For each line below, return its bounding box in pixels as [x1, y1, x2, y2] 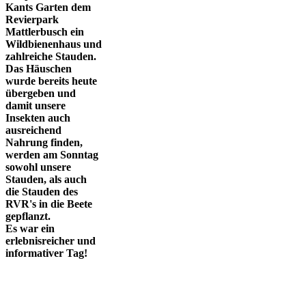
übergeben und [5, 87, 76, 100]
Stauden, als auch [5, 173, 87, 186]
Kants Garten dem [5, 1, 91, 14]
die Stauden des [5, 186, 78, 198]
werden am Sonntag [5, 149, 98, 161]
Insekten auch [5, 112, 70, 124]
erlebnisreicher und [5, 235, 96, 247]
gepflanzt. [5, 210, 51, 223]
